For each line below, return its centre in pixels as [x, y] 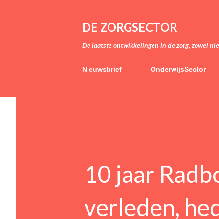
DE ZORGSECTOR [130, 27]
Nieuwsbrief [102, 69]
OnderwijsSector [178, 69]
